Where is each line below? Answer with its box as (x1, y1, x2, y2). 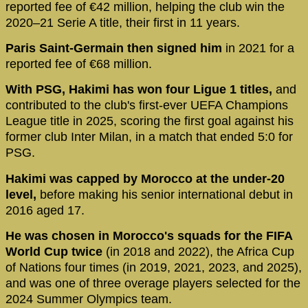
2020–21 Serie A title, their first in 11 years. (5, 15, 243, 30)
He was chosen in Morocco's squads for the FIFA (5, 229, 292, 243)
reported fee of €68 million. (5, 56, 155, 71)
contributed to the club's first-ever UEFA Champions (5, 98, 288, 113)
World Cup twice (5, 245, 102, 259)
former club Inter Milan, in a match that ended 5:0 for (5, 130, 293, 144)
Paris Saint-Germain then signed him (5, 41, 225, 55)
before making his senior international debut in (36, 187, 293, 201)
